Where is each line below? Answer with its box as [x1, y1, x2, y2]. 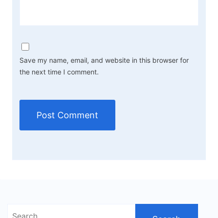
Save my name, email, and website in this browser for [19, 55, 189, 64]
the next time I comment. [19, 67, 99, 76]
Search [7, 205, 36, 216]
